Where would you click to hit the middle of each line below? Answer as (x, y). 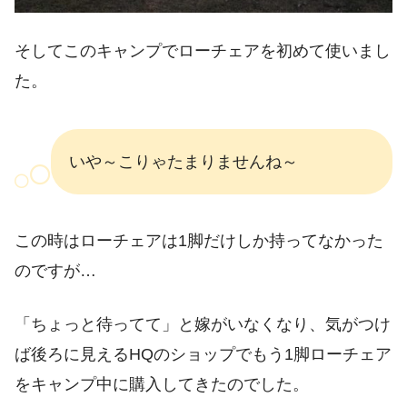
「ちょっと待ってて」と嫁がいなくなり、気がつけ (203, 325)
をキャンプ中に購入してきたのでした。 (162, 385)
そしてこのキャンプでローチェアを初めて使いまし (203, 51)
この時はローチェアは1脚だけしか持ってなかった (199, 240)
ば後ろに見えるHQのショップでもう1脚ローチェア (203, 355)
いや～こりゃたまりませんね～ (184, 161)
